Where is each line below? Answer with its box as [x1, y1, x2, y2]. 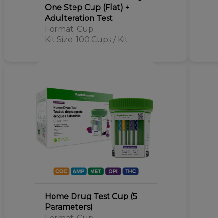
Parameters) [44, 202, 93, 212]
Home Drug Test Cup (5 [44, 192, 137, 201]
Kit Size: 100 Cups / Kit [44, 35, 128, 44]
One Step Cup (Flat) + [44, 3, 129, 12]
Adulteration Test [44, 14, 113, 23]
